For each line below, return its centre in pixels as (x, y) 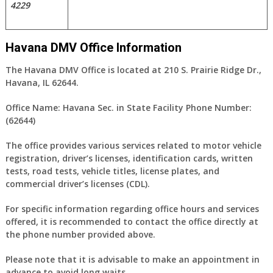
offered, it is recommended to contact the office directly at (132, 222)
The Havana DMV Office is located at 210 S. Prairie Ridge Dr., (133, 70)
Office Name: (33, 108)
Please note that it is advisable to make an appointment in (132, 259)
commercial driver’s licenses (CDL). (77, 184)
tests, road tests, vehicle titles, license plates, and (112, 171)
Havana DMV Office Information (93, 48)
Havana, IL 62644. (42, 83)
